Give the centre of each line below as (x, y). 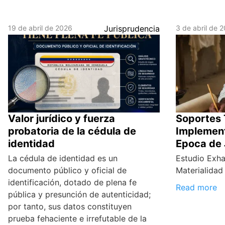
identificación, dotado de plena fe (72, 183)
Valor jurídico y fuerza (62, 119)
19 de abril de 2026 (40, 28)
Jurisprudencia (132, 29)
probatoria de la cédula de (72, 131)
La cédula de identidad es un (63, 158)
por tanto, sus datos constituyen (70, 207)
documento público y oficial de (67, 171)
